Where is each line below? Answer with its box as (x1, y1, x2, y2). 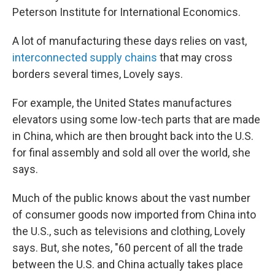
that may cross (160, 51, 233, 64)
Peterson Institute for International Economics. (12, 6, 241, 18)
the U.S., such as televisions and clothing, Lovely (12, 225, 246, 238)
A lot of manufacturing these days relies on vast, (12, 34, 247, 47)
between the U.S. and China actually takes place (12, 258, 243, 271)
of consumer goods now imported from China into (12, 208, 256, 221)
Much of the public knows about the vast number (12, 192, 250, 204)
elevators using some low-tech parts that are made (12, 113, 260, 126)
